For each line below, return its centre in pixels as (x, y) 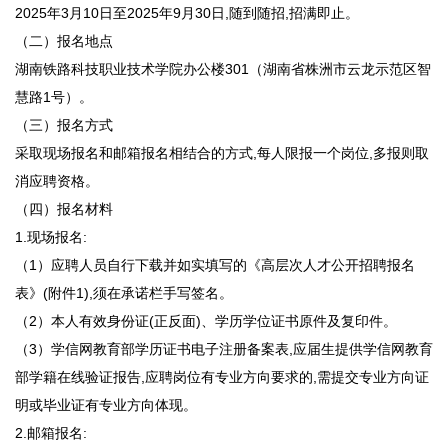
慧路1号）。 (54, 97)
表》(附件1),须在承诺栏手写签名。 (124, 293)
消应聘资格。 (57, 181)
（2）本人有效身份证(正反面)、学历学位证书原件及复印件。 (206, 321)
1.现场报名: (51, 237)
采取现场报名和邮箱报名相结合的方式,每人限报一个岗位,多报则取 (222, 153)
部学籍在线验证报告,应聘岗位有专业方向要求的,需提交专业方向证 (222, 377)
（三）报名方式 (64, 125)
